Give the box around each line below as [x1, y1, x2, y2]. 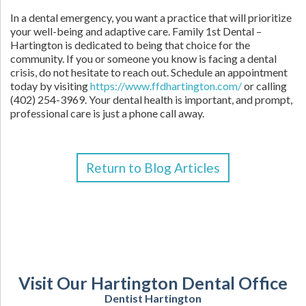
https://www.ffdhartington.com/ [90, 79, 242, 92]
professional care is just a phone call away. [10, 107, 204, 120]
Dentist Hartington [105, 292, 201, 305]
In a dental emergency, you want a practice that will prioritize [10, 11, 292, 24]
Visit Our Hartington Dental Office [18, 273, 288, 293]
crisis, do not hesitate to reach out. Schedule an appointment [10, 66, 288, 79]
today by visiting [10, 79, 90, 92]
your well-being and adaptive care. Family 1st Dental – [10, 25, 262, 38]
